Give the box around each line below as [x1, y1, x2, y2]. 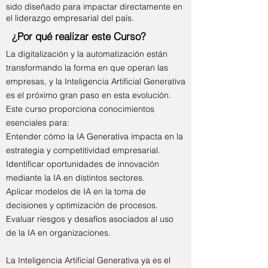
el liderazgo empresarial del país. [6, 13, 134, 23]
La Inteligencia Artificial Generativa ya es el [6, 255, 170, 266]
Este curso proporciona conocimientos [6, 103, 154, 114]
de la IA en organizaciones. [6, 227, 111, 238]
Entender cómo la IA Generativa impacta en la [6, 131, 183, 142]
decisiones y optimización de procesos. [6, 200, 158, 211]
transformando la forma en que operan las [6, 62, 168, 73]
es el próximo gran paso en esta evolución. [6, 90, 171, 100]
